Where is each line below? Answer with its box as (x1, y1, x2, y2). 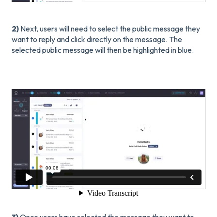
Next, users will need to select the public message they (19, 24, 200, 34)
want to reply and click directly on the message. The (12, 34, 182, 45)
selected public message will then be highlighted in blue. (12, 45, 194, 55)
